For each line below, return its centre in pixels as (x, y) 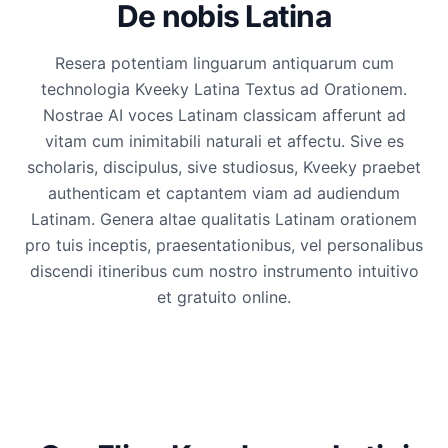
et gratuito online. (224, 297)
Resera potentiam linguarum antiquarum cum (224, 63)
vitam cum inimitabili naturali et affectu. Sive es (224, 141)
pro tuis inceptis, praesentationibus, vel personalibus (224, 245)
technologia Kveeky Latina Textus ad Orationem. (224, 89)
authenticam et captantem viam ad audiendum (224, 193)
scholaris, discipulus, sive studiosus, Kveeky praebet (224, 167)
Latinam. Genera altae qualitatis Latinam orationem (224, 219)
